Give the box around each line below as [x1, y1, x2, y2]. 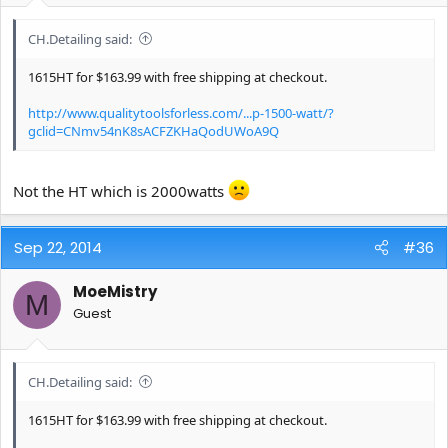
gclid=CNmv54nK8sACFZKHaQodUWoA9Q [28, 121, 279, 140]
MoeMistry [73, 281, 157, 303]
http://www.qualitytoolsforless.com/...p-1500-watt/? [28, 103, 334, 122]
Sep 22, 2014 [14, 237, 102, 259]
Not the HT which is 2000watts [13, 181, 228, 202]
